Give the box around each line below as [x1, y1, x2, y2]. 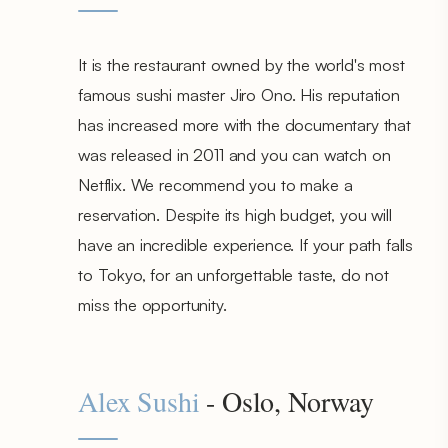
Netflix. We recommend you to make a [78, 173, 353, 195]
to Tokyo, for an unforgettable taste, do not [78, 263, 389, 285]
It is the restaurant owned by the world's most [78, 53, 405, 75]
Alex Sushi [78, 381, 200, 420]
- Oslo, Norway [199, 381, 375, 420]
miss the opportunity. [78, 293, 227, 315]
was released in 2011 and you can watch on [78, 143, 391, 165]
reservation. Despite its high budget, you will [78, 203, 392, 225]
